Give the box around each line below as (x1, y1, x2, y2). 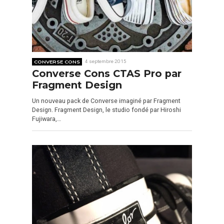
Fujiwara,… (32, 115, 61, 123)
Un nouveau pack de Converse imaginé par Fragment (32, 97, 180, 105)
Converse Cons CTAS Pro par (32, 67, 181, 79)
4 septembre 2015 (85, 58, 127, 64)
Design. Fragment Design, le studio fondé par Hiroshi (32, 106, 181, 114)
